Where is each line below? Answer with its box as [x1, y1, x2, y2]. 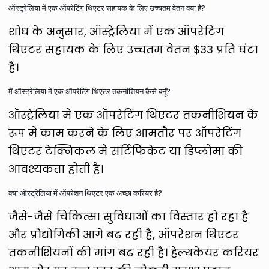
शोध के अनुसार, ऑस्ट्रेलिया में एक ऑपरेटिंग [8, 23, 225, 39]
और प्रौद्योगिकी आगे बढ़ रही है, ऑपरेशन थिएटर [8, 226, 240, 242]
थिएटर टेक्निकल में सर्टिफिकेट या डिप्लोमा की [8, 143, 243, 159]
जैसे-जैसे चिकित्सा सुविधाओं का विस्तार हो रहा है [8, 208, 249, 224]
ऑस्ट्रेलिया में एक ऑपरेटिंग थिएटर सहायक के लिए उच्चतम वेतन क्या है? [8, 2, 206, 13]
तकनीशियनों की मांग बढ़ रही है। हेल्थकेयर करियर [8, 244, 259, 260]
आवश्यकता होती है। [8, 161, 104, 177]
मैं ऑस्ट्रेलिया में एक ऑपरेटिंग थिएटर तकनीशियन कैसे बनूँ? [8, 86, 171, 96]
